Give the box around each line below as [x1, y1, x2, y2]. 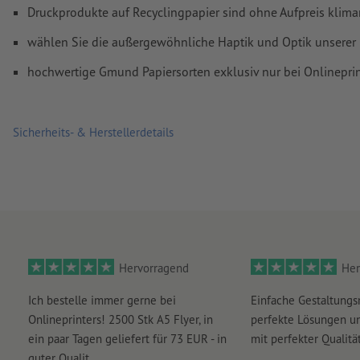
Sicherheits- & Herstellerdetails [13, 125, 174, 141]
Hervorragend [119, 260, 189, 276]
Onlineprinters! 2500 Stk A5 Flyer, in [27, 312, 213, 328]
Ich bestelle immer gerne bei [27, 292, 176, 309]
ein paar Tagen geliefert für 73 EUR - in [27, 331, 227, 347]
